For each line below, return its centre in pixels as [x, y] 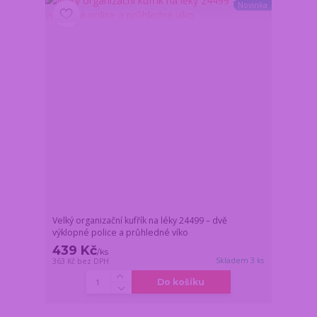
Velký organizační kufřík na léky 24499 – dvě [140, 221]
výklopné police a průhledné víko [121, 233]
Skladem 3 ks [240, 261]
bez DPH [93, 261]
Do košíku [181, 282]
